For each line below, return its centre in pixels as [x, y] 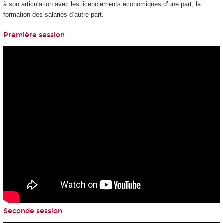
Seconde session [33, 211]
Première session [34, 35]
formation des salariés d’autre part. [53, 15]
